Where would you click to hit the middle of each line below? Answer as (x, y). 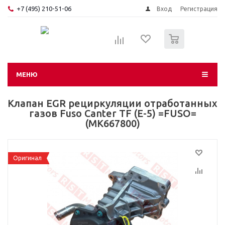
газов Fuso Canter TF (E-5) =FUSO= (113, 113)
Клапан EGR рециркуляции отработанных (113, 103)
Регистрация (199, 9)
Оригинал (27, 158)
